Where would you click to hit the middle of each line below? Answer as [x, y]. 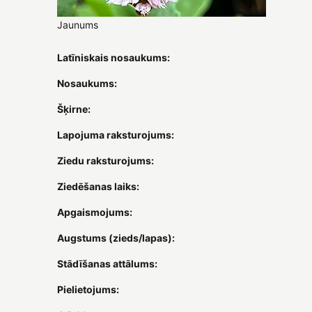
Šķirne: [74, 109]
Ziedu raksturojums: [106, 160]
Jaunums [78, 24]
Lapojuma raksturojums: [116, 134]
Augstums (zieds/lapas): [116, 237]
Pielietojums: [88, 289]
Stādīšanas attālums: [107, 263]
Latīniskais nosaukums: [114, 57]
